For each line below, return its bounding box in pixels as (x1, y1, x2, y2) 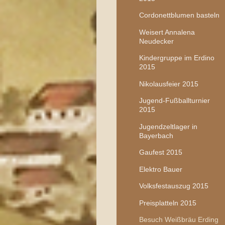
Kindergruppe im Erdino (139, 54, 214, 62)
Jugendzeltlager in (139, 122, 197, 131)
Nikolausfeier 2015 (139, 79, 198, 88)
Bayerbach (139, 131, 173, 140)
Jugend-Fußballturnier (139, 96, 210, 105)
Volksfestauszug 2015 (139, 182, 208, 190)
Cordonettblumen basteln (139, 11, 219, 20)
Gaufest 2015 (139, 148, 182, 157)
